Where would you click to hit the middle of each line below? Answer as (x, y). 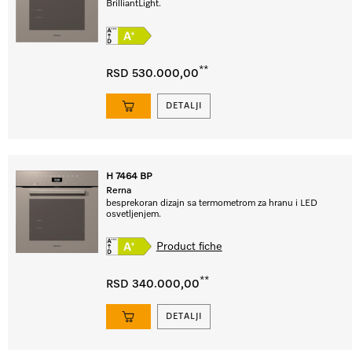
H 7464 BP (129, 177)
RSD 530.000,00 (152, 73)
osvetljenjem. (134, 214)
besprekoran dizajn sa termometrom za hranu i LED (212, 203)
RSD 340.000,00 (153, 284)
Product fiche (189, 246)
